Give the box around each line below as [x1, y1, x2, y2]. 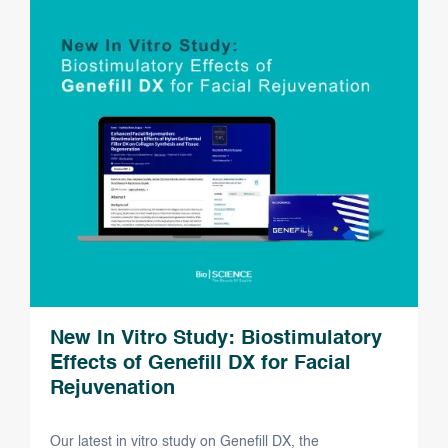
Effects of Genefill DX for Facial [50, 354, 351, 375]
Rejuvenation [50, 379, 175, 400]
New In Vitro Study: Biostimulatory [50, 329, 382, 350]
